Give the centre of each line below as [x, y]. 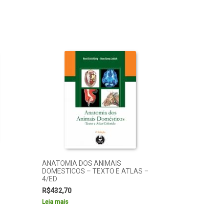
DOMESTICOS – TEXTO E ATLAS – [95, 171]
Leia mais [55, 202]
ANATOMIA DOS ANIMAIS [81, 164]
